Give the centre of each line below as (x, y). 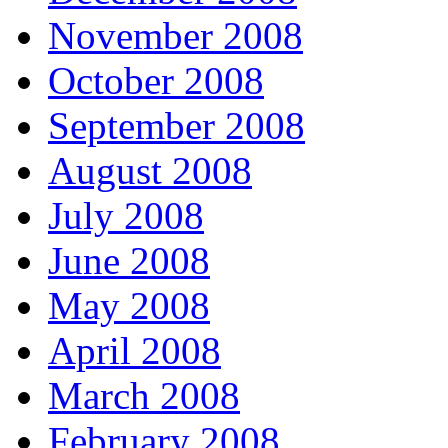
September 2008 (176, 126)
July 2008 (126, 216)
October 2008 (156, 81)
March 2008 (144, 396)
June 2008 (129, 261)
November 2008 (175, 36)
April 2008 (134, 351)
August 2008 (150, 171)
